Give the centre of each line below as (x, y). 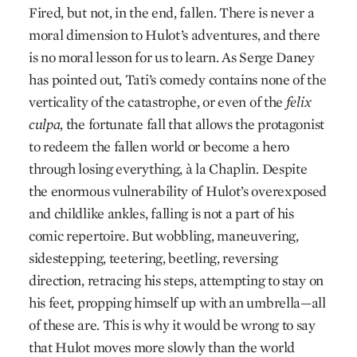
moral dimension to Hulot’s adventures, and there (174, 35)
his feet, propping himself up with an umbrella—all (177, 302)
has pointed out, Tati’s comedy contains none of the (177, 79)
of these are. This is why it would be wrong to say (172, 325)
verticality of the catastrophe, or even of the (156, 102)
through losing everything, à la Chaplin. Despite (168, 169)
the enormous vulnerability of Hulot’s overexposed (178, 191)
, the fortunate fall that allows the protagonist (192, 124)
